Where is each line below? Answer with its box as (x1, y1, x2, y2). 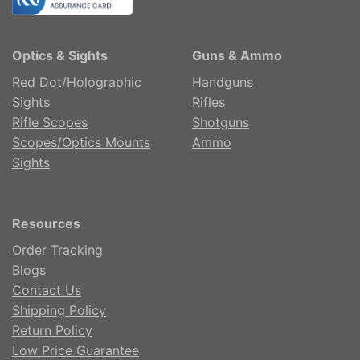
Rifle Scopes (12, 114, 88, 130)
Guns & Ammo (192, 47, 282, 63)
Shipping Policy (12, 301, 106, 318)
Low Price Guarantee (12, 342, 139, 358)
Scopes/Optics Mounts (12, 134, 150, 150)
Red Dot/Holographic (12, 74, 141, 90)
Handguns (192, 74, 253, 90)
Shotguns (192, 114, 249, 130)
